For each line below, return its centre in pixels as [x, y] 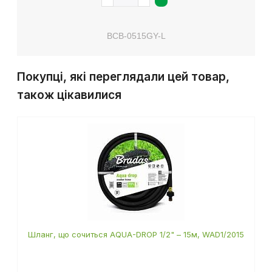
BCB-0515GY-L [136, 36]
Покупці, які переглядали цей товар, [123, 77]
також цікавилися [69, 95]
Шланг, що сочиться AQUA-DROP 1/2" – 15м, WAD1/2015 [136, 235]
